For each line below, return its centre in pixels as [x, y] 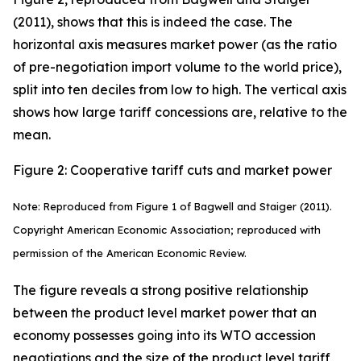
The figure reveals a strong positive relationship [161, 290]
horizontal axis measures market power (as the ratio [175, 44]
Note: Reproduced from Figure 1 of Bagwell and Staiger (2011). [174, 206]
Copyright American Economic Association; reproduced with [167, 230]
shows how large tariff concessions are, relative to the [180, 112]
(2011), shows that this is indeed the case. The [153, 22]
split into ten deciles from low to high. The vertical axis [180, 89]
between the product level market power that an [165, 313]
